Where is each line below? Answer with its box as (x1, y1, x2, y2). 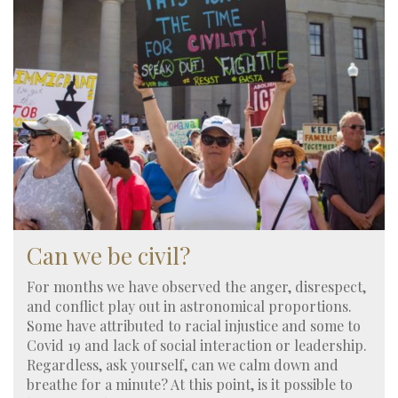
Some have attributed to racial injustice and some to (27, 316, 361, 336)
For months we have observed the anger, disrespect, (27, 277, 366, 297)
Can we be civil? (27, 239, 190, 271)
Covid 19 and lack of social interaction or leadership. (27, 336, 367, 355)
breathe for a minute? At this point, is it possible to (27, 375, 353, 394)
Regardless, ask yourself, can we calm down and (27, 355, 338, 375)
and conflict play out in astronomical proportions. (27, 297, 352, 316)
